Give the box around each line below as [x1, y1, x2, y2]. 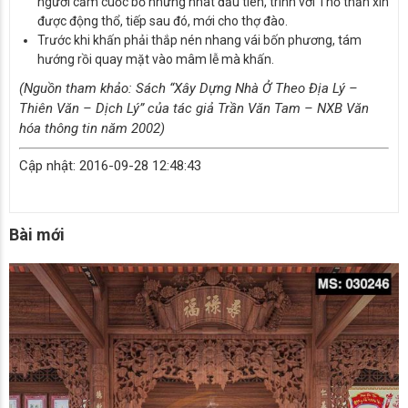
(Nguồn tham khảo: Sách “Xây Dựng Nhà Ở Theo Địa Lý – [19, 79, 358, 97]
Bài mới [9, 224, 65, 244]
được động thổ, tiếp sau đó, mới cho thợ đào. [37, 13, 288, 28]
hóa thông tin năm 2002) [19, 119, 165, 137]
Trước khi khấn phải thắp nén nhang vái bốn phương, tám [37, 32, 362, 47]
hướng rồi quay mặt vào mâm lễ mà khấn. [37, 51, 274, 66]
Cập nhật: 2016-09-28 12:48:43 [19, 157, 201, 174]
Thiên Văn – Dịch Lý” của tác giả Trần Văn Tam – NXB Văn [19, 99, 369, 117]
